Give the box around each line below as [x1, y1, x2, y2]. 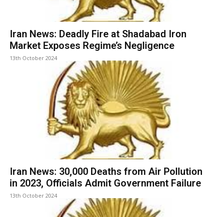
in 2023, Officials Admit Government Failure [10, 177, 201, 189]
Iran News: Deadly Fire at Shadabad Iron [10, 28, 186, 40]
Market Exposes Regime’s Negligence [10, 40, 177, 52]
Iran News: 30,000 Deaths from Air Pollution [10, 166, 202, 178]
